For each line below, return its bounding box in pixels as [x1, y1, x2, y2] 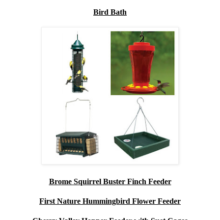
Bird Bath [93, 8, 127, 17]
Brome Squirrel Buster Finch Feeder [49, 177, 171, 186]
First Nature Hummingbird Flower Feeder [39, 197, 181, 206]
